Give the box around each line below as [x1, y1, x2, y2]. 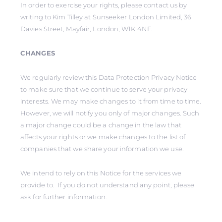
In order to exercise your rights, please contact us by [20, 1, 187, 9]
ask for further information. [20, 193, 107, 201]
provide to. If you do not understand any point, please [20, 181, 195, 189]
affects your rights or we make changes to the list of [20, 133, 186, 141]
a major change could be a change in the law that [20, 121, 181, 129]
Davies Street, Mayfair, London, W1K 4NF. [20, 25, 153, 33]
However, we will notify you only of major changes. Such [20, 109, 200, 117]
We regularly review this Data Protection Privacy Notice [20, 73, 197, 81]
